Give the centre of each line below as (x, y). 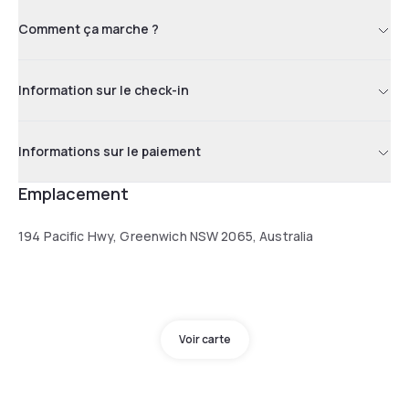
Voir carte (204, 339)
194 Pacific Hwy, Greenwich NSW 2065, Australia (166, 236)
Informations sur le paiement (110, 151)
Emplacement (73, 193)
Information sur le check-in (104, 89)
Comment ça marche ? (89, 28)
